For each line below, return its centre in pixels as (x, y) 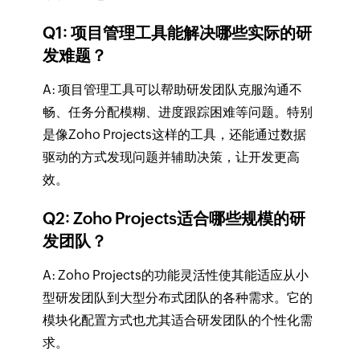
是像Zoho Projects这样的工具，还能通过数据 (174, 134)
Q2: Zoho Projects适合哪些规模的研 (174, 218)
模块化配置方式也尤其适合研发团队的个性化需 (177, 320)
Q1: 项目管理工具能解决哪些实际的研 (177, 32)
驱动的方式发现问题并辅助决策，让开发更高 (171, 157)
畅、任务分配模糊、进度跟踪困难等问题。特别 (177, 112)
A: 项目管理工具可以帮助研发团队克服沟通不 (172, 89)
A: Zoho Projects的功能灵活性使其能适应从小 (175, 275)
